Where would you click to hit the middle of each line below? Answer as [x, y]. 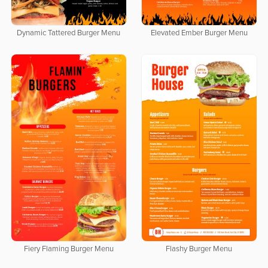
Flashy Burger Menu [199, 249]
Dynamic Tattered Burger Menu [69, 33]
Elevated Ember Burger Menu [199, 33]
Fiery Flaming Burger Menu [68, 249]
